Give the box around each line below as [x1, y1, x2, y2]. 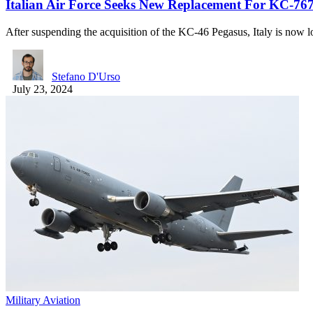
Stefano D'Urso [52, 70, 120, 82]
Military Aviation [6, 293, 80, 306]
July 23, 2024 [13, 82, 73, 95]
